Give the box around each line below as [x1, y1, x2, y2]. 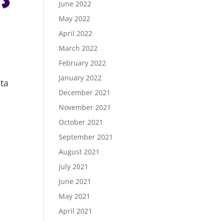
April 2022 [59, 29, 93, 38]
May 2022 [59, 14, 91, 23]
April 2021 [59, 206, 93, 216]
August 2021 [59, 147, 100, 156]
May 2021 [59, 191, 91, 201]
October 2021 [59, 117, 104, 127]
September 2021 [59, 132, 113, 142]
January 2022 [59, 73, 102, 82]
